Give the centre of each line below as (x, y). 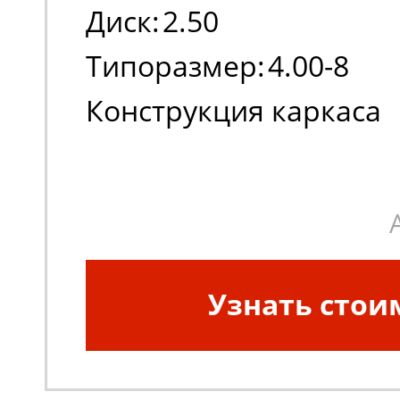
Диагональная (279, 155)
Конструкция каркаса (233, 110)
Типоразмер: (175, 66)
